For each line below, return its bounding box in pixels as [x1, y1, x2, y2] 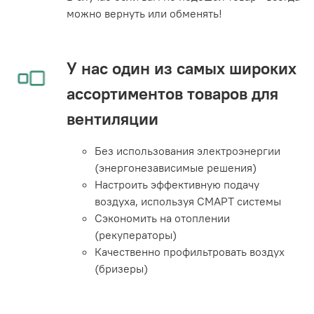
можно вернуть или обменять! [67, 6, 222, 20]
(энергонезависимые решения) [95, 160, 257, 175]
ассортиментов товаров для [67, 82, 278, 104]
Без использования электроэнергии [95, 143, 280, 158]
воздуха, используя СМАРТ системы [95, 193, 281, 208]
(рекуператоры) [95, 227, 177, 242]
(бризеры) [95, 261, 148, 275]
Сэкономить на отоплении [95, 210, 230, 225]
